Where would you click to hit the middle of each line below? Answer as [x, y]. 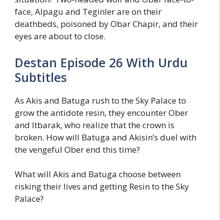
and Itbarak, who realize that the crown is [95, 125]
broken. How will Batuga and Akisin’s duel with [106, 137]
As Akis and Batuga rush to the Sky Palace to [100, 100]
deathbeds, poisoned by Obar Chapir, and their [106, 24]
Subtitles [41, 77]
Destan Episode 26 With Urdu [101, 62]
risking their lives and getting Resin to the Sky [102, 187]
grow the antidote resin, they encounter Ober [101, 112]
